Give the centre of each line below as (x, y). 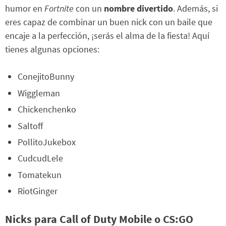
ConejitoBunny (46, 77)
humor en (25, 9)
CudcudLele (40, 158)
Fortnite (59, 9)
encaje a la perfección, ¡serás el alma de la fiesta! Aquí (107, 36)
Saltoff (30, 126)
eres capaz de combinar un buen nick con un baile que (109, 22)
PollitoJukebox (47, 142)
